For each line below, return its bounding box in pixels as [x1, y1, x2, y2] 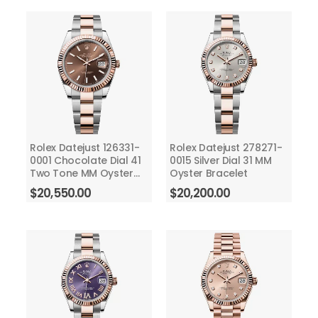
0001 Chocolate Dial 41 [29, 153, 141, 168]
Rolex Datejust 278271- [169, 141, 283, 155]
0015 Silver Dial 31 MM [169, 153, 272, 168]
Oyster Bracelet [169, 166, 248, 181]
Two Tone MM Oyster [29, 166, 133, 181]
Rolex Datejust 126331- [29, 141, 140, 155]
